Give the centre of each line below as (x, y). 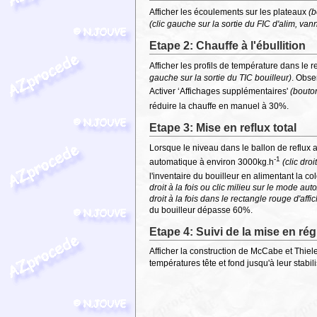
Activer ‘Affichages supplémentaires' (220, 91)
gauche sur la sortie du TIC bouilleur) (221, 77)
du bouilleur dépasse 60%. (201, 210)
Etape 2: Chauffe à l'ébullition (228, 45)
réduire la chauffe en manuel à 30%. (219, 106)
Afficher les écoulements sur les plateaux (229, 12)
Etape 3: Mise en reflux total (223, 127)
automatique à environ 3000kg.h (212, 162)
